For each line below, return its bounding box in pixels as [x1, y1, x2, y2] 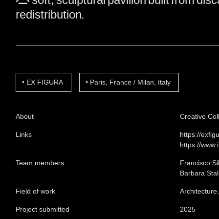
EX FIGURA [26, 78, 63, 86]
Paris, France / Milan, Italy [90, 78, 171, 86]
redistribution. [16, 7, 84, 21]
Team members [16, 159, 64, 167]
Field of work [16, 187, 55, 195]
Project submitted [16, 205, 69, 213]
